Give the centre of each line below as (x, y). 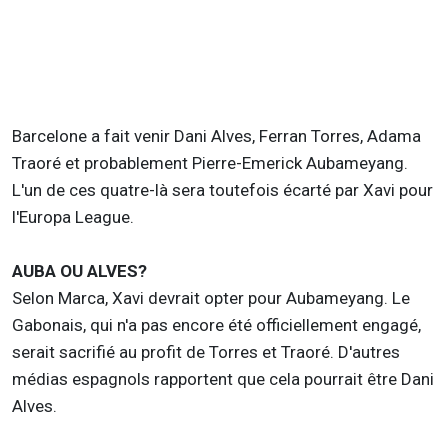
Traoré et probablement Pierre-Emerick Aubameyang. (210, 162)
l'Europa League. (73, 216)
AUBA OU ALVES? (79, 270)
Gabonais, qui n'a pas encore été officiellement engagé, (216, 324)
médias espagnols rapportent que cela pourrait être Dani (223, 378)
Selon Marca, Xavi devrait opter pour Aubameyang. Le (211, 297)
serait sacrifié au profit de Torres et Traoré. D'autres (206, 351)
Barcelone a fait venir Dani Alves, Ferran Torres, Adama (216, 135)
